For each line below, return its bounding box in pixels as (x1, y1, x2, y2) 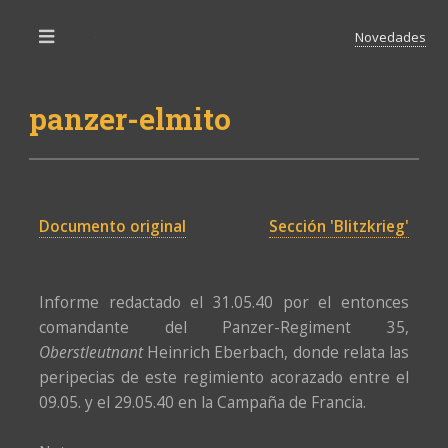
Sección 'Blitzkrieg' (268, 215, 409, 237)
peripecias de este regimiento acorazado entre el (39, 366, 409, 388)
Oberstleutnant (39, 341, 144, 363)
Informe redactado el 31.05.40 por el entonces (39, 291, 409, 313)
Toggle (95, 32, 138, 50)
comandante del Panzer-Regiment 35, (39, 316, 409, 338)
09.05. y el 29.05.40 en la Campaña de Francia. (39, 391, 367, 413)
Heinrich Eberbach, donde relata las (143, 341, 409, 363)
